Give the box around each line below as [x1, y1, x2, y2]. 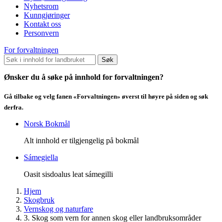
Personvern [24, 28, 59, 37]
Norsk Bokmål [24, 119, 70, 128]
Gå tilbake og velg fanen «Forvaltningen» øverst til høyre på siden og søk [4, 93, 208, 100]
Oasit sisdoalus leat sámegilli [24, 170, 113, 179]
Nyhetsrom [24, 1, 58, 10]
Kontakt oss [24, 19, 61, 28]
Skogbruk [24, 196, 55, 205]
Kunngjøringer [24, 10, 70, 19]
